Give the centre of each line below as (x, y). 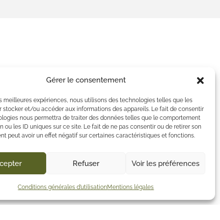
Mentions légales (131, 187)
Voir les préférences (165, 163)
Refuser (86, 163)
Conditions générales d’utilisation (63, 187)
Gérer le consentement (86, 80)
